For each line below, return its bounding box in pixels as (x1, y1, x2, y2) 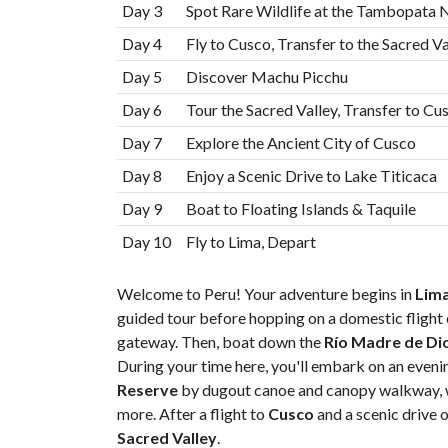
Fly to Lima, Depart (185, 231, 319, 251)
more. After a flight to (117, 403, 268, 423)
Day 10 (121, 231, 171, 251)
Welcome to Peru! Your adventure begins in (117, 283, 415, 303)
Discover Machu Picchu (185, 66, 351, 86)
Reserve (117, 379, 178, 399)
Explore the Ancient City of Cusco (185, 132, 416, 152)
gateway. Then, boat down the (117, 331, 324, 351)
